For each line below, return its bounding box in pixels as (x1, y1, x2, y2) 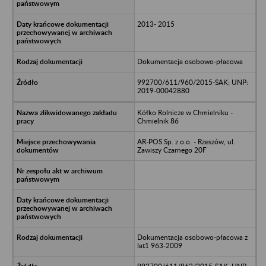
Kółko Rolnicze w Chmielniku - (137, 107, 233, 117)
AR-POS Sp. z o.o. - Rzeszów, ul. (137, 137, 235, 146)
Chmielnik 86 (137, 116, 179, 125)
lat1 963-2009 (137, 240, 182, 250)
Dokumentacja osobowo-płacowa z (137, 232, 248, 242)
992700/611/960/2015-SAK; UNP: (137, 77, 248, 87)
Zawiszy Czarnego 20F (137, 145, 207, 154)
